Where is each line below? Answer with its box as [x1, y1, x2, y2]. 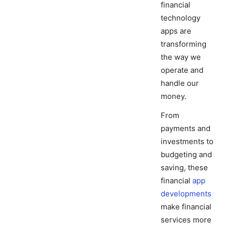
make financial [161, 202, 211, 212]
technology [161, 13, 200, 23]
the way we [161, 52, 201, 62]
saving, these [161, 163, 208, 173]
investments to [161, 137, 213, 147]
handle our [161, 78, 199, 88]
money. [161, 91, 186, 101]
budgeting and [161, 150, 212, 160]
